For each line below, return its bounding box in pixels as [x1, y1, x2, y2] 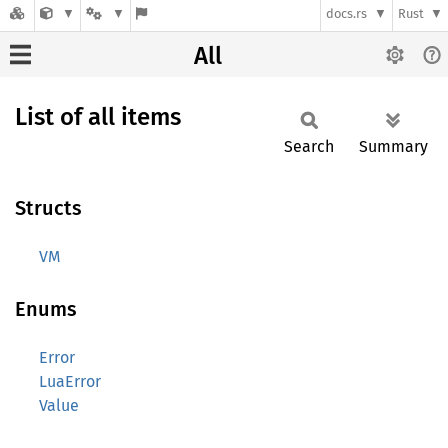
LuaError [39, 372, 101, 391]
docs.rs [326, 6, 368, 22]
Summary [359, 137, 428, 156]
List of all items [15, 103, 181, 131]
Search [284, 137, 334, 156]
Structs [15, 196, 82, 220]
